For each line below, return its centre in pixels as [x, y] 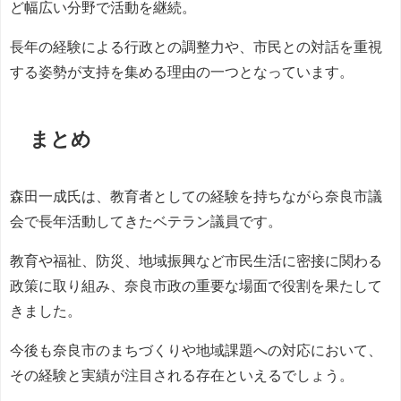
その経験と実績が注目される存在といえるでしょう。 [182, 375]
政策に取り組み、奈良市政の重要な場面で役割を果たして [196, 286]
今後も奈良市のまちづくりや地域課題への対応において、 [196, 350]
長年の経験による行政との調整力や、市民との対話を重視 [196, 47]
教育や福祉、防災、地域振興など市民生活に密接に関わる [196, 261]
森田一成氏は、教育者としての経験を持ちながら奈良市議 [196, 196]
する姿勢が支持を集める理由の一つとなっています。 [182, 72]
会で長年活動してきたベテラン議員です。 [146, 222]
